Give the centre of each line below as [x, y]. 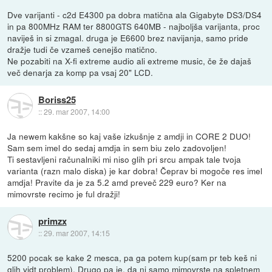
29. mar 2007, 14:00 [76, 112]
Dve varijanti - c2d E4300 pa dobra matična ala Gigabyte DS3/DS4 [135, 14]
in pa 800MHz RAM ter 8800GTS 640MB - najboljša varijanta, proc [134, 26]
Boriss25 [57, 100]
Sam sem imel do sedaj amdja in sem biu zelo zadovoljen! [117, 147]
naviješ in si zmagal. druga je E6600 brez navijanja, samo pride [128, 37]
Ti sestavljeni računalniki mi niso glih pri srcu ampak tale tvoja [124, 159]
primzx [52, 221]
